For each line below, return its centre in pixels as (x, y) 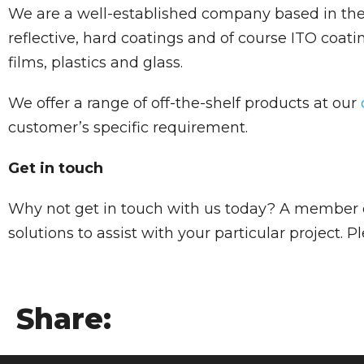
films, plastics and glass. (95, 63)
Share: (64, 319)
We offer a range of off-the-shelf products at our (184, 103)
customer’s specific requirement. (128, 128)
